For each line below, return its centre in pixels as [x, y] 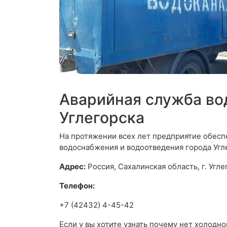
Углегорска [102, 118]
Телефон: [77, 186]
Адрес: [72, 167]
